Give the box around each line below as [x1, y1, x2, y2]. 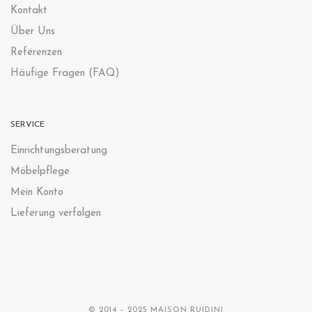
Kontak [10, 5, 43, 16]
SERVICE [10, 120, 45, 129]
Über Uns [10, 26, 55, 37]
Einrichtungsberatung [10, 145, 107, 156]
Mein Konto [10, 187, 63, 198]
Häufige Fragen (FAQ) [10, 68, 120, 79]
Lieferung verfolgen [10, 208, 101, 219]
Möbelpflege [10, 166, 70, 177]
